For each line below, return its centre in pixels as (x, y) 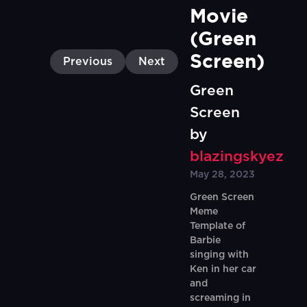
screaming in (220, 298)
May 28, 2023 (222, 175)
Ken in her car (223, 269)
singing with (219, 255)
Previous (87, 62)
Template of (217, 226)
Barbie (205, 241)
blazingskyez (236, 157)
